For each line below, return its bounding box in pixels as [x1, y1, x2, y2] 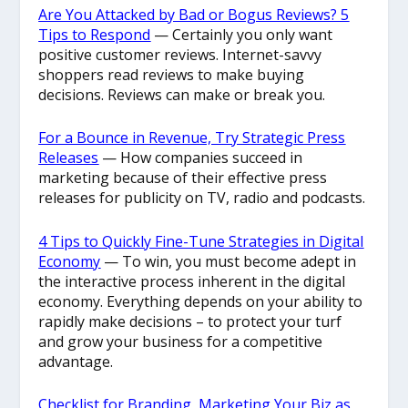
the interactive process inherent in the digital [38, 270, 346, 291]
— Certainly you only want [150, 24, 333, 45]
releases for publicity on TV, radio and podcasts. [38, 188, 366, 209]
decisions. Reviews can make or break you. [38, 84, 326, 105]
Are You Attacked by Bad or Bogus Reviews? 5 [38, 4, 350, 25]
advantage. [38, 351, 114, 372]
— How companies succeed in [98, 148, 303, 168]
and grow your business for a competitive [38, 331, 323, 352]
